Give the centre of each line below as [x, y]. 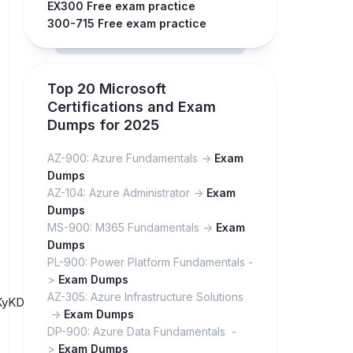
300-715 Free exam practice [127, 23]
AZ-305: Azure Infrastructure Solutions [145, 297]
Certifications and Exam [132, 107]
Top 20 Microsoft [107, 89]
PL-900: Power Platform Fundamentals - [150, 262]
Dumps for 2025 [103, 125]
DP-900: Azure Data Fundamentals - [142, 331]
